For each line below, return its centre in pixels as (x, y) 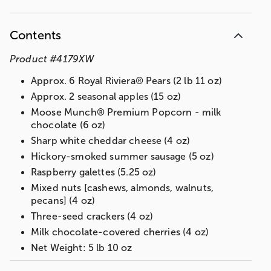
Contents (36, 35)
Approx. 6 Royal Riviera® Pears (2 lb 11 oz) (126, 81)
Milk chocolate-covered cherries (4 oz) (120, 232)
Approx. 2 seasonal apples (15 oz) (106, 97)
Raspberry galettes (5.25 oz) (94, 172)
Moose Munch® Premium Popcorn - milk (126, 113)
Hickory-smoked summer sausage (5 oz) (122, 157)
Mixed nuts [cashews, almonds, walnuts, (122, 188)
